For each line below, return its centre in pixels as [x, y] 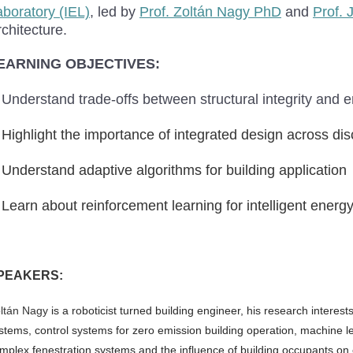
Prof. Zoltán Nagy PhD [210, 11]
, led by [115, 11]
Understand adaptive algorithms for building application [174, 170]
